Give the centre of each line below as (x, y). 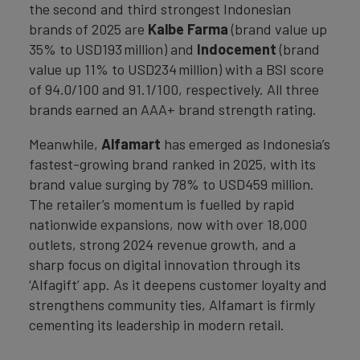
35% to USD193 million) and (113, 49)
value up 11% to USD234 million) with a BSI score (176, 69)
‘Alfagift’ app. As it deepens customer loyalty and (178, 284)
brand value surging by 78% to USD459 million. (172, 184)
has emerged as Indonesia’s (247, 144)
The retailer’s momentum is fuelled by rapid (162, 204)
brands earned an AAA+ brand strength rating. (173, 109)
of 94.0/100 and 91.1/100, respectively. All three (174, 89)
